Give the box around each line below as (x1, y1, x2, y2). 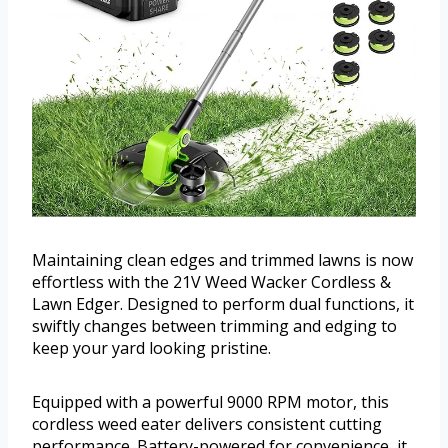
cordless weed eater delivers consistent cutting (32, 413, 382, 436)
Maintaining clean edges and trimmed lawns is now (32, 249, 413, 272)
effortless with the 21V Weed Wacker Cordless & (32, 271, 391, 294)
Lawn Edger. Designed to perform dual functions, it (32, 293, 414, 316)
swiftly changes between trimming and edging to (32, 315, 397, 338)
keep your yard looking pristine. (32, 337, 271, 360)
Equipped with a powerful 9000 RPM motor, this (32, 391, 389, 414)
